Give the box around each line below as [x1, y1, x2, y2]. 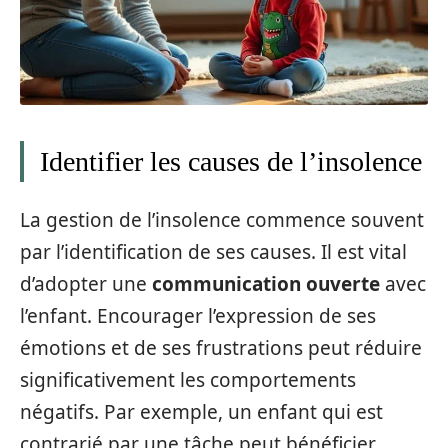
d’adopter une [20, 271, 152, 298]
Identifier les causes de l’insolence [40, 145, 422, 177]
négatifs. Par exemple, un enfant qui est [20, 399, 383, 426]
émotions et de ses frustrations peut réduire [20, 335, 422, 362]
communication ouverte [152, 271, 380, 298]
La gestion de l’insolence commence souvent [20, 207, 424, 234]
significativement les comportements [20, 367, 356, 394]
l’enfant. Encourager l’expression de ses [20, 303, 376, 330]
